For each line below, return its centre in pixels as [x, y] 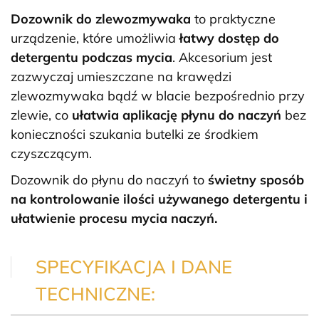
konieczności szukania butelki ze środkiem [135, 134]
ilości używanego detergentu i [215, 199]
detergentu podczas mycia [91, 57]
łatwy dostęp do [229, 38]
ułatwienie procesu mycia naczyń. [114, 218]
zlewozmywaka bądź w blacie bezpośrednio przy [158, 95]
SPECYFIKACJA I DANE [134, 266]
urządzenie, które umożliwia [95, 38]
